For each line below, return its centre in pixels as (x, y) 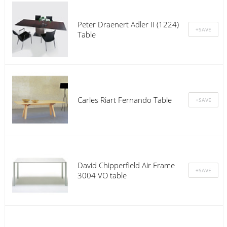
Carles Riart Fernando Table (124, 100)
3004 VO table (102, 175)
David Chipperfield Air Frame (126, 165)
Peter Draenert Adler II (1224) (128, 24)
